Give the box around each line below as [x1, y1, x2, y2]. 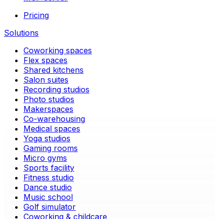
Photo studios [23, 94, 74, 104]
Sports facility [23, 162, 74, 173]
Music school [23, 192, 73, 202]
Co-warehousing [23, 113, 85, 124]
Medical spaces [23, 123, 80, 133]
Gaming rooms [23, 143, 78, 153]
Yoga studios [23, 133, 70, 143]
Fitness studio [23, 172, 74, 182]
